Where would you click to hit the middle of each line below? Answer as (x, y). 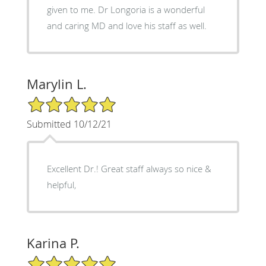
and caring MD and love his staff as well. (126, 25)
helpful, (61, 184)
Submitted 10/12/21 (69, 124)
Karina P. (53, 243)
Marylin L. (56, 84)
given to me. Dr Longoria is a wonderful (126, 9)
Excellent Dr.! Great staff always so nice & (129, 168)
